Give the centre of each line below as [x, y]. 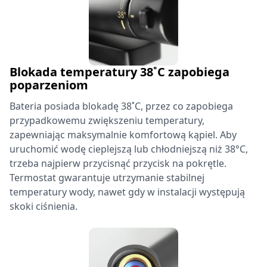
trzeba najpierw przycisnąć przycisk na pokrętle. [118, 163]
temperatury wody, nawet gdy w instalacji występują [127, 192]
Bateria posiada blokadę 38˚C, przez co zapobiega [121, 106]
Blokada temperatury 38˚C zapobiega [119, 72]
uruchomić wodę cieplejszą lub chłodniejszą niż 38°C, [129, 149]
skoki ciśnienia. [44, 206]
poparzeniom [49, 85]
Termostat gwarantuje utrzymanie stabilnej [107, 178]
